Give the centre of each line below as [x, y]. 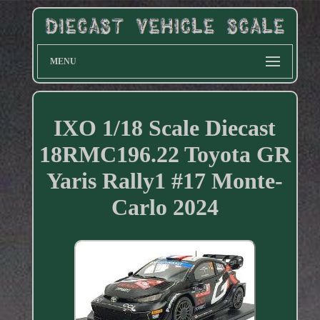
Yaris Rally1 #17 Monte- [165, 180]
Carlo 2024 [165, 207]
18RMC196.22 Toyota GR [165, 154]
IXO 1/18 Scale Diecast [165, 127]
